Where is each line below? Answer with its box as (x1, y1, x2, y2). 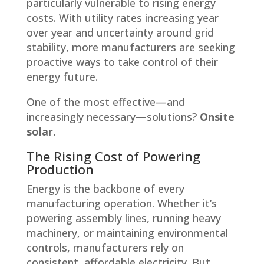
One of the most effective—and (26, 94, 185, 109)
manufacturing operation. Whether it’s (26, 196, 217, 210)
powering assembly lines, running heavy (26, 210, 221, 225)
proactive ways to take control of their (26, 54, 218, 69)
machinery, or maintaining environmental (26, 225, 228, 240)
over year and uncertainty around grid (26, 25, 214, 39)
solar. (26, 124, 56, 138)
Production (26, 160, 94, 178)
